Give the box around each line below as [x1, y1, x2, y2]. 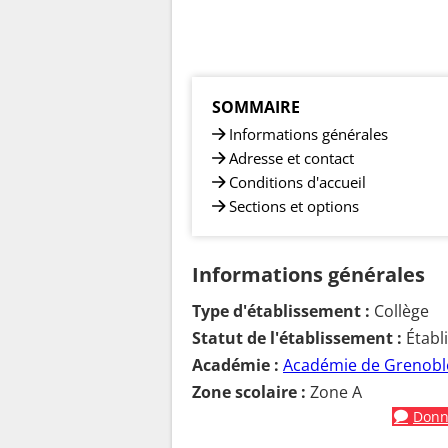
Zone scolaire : [192, 380, 306, 403]
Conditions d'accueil [229, 171, 366, 192]
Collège [370, 299, 429, 322]
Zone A [306, 380, 362, 403]
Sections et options [229, 195, 359, 216]
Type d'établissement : [192, 299, 370, 322]
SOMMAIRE [212, 95, 300, 118]
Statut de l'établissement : [192, 326, 402, 349]
